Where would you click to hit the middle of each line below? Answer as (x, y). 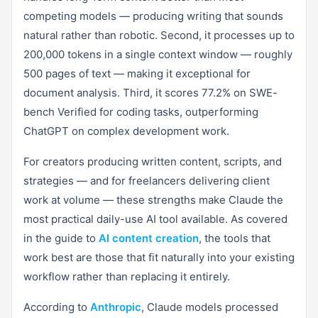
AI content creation (149, 238)
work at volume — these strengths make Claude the (153, 199)
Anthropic (116, 307)
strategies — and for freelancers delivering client (147, 180)
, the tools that (235, 238)
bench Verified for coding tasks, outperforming (141, 111)
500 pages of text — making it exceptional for (137, 73)
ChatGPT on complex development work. (126, 131)
